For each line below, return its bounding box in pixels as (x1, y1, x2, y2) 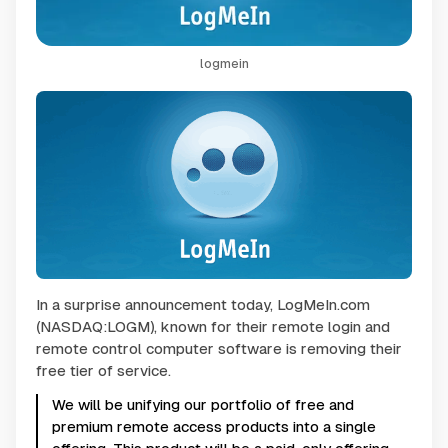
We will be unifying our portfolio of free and (52, 396, 354, 414)
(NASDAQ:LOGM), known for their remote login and (36, 318, 390, 336)
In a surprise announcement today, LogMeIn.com (36, 296, 370, 314)
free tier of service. (36, 362, 171, 380)
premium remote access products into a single (52, 418, 376, 436)
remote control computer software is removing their (36, 340, 402, 358)
